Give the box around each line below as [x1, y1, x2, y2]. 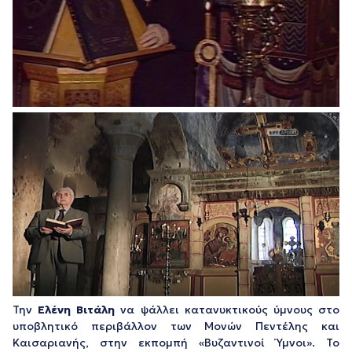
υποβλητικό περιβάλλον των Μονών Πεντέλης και [13, 318, 339, 333]
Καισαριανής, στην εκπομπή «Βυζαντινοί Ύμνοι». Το [13, 335, 339, 350]
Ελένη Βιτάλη [38, 302, 115, 317]
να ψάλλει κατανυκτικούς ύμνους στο [115, 302, 340, 317]
